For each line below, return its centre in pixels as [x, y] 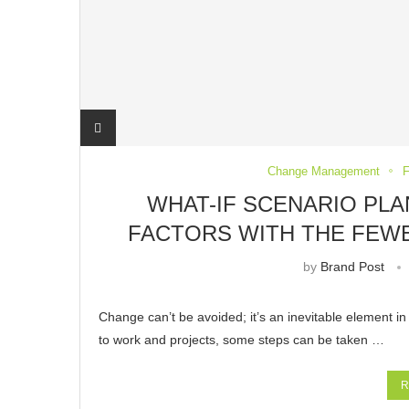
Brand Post [352, 266]
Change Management [324, 171]
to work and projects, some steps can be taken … [241, 339]
